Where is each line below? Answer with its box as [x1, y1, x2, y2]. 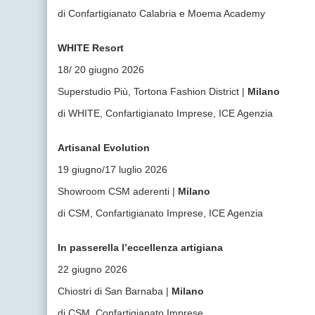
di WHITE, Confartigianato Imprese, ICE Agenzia [58, 108, 274, 119]
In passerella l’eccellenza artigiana [58, 242, 224, 253]
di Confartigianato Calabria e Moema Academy [58, 8, 266, 19]
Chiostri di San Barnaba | [58, 285, 172, 297]
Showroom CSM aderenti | [58, 186, 179, 197]
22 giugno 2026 [58, 264, 128, 275]
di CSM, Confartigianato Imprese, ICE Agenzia [58, 207, 264, 219]
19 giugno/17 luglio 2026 [58, 164, 168, 175]
